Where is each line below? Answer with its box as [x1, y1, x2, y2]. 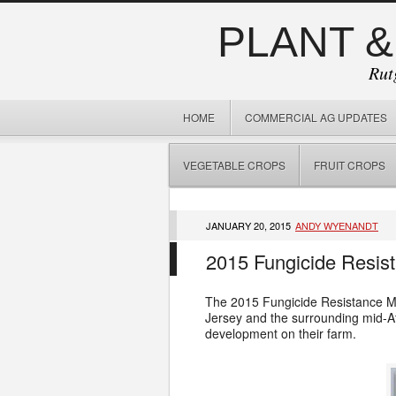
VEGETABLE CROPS [183, 157, 286, 172]
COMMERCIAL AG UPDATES [245, 110, 387, 125]
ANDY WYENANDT [295, 218, 378, 232]
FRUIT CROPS [314, 157, 385, 172]
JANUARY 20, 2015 [206, 218, 293, 232]
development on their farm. [205, 324, 356, 342]
